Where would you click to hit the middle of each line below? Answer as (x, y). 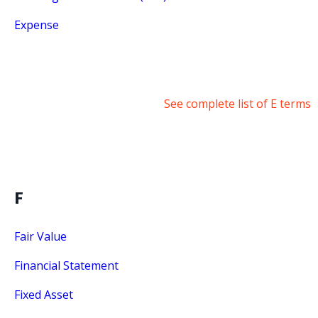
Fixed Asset (44, 295)
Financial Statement (66, 266)
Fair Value (40, 237)
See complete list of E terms (237, 104)
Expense (37, 25)
